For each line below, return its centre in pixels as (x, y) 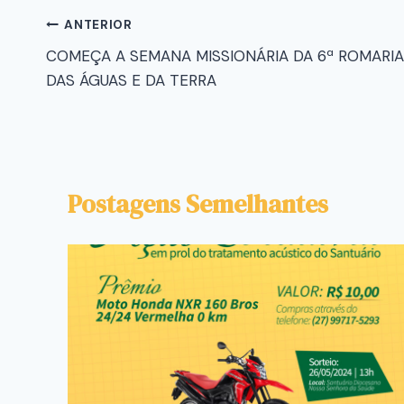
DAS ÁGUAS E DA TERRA (131, 80)
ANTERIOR (98, 25)
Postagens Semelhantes (198, 203)
